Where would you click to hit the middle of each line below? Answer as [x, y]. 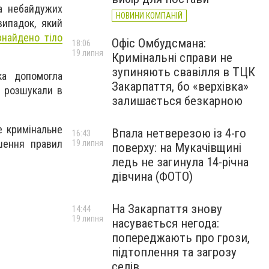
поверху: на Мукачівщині [177, 148]
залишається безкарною [177, 101]
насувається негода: [165, 223]
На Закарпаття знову [167, 209]
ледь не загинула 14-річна [180, 162]
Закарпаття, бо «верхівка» [180, 86]
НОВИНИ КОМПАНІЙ [149, 16]
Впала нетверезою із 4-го [179, 133]
